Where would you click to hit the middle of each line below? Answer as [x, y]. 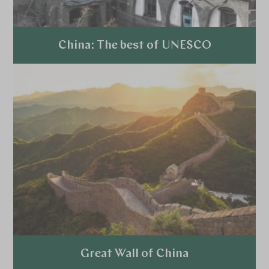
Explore [134, 81]
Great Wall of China [134, 254]
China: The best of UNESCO [134, 45]
